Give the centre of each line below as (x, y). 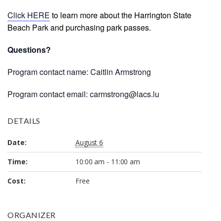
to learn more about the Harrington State (121, 15)
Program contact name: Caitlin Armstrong (79, 72)
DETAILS (24, 120)
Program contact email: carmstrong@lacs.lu (83, 94)
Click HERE (29, 15)
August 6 (89, 142)
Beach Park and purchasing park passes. (79, 27)
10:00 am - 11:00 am (108, 161)
